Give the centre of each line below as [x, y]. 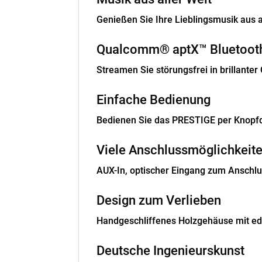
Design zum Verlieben [159, 201]
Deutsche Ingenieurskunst [171, 251]
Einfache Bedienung [154, 100]
